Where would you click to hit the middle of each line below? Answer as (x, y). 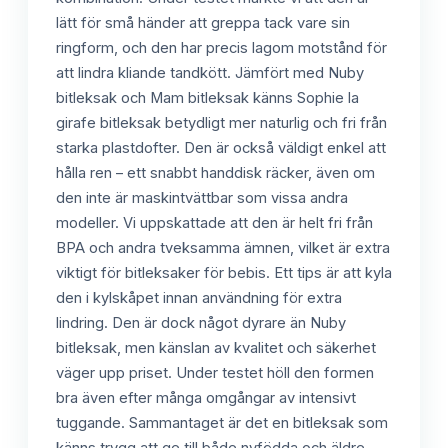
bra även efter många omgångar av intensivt (206, 397)
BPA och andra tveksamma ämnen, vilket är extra (223, 247)
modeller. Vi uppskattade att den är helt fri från (214, 222)
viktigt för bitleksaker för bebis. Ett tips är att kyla (224, 272)
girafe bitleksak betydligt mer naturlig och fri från (221, 122)
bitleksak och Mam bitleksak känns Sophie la (207, 97)
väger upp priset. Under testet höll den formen (215, 372)
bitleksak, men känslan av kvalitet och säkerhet (216, 347)
